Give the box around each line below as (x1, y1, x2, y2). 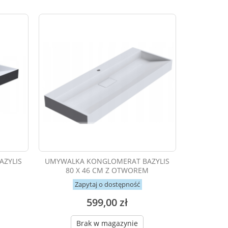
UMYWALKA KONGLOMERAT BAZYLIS (45, 156, 170, 166)
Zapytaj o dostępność (74, 179, 140, 189)
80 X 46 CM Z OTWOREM (66, 165, 149, 175)
